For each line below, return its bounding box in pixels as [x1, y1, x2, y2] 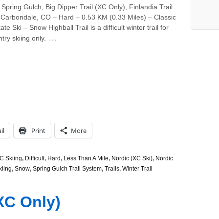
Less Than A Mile [64, 155, 109, 162]
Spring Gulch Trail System [33, 165, 102, 173]
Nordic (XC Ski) [111, 155, 153, 162]
